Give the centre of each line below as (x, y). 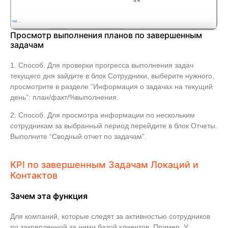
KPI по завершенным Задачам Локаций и (104, 165)
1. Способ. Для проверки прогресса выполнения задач (102, 65)
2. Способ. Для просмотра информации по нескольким (103, 115)
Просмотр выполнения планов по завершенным (106, 35)
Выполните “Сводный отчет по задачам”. (79, 136)
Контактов (34, 176)
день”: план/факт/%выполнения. (64, 97)
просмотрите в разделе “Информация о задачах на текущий (111, 86)
